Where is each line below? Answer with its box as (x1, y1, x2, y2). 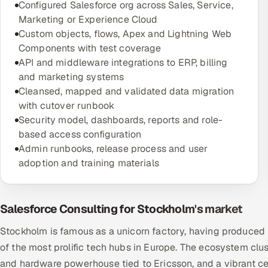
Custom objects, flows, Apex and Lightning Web (19, 28, 232, 40)
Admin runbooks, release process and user (19, 142, 208, 155)
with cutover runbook (19, 99, 115, 112)
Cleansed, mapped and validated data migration (19, 85, 234, 98)
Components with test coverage (19, 42, 162, 54)
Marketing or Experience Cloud (19, 13, 158, 26)
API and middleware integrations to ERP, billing (19, 56, 228, 69)
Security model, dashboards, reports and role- (19, 114, 223, 126)
